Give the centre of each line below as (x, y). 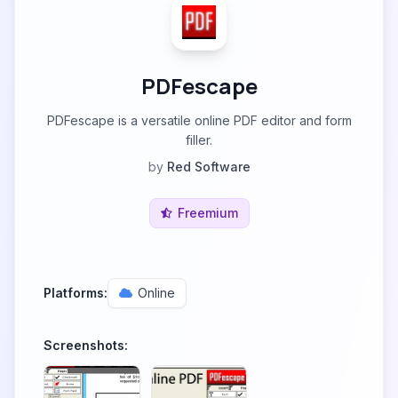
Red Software (208, 167)
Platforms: (76, 293)
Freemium (207, 213)
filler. (199, 140)
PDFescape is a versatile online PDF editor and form (199, 120)
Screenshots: (86, 345)
